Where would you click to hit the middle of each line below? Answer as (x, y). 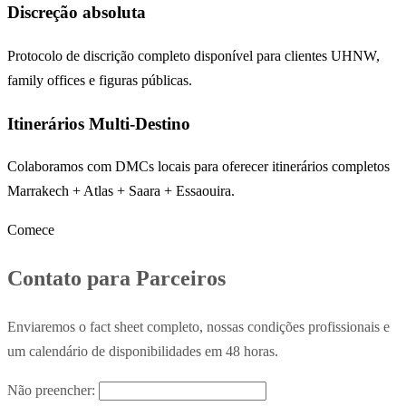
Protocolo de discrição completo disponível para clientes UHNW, (193, 55)
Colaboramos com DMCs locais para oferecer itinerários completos (198, 167)
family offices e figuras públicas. (100, 80)
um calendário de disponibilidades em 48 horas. (143, 352)
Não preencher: (53, 391)
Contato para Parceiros (116, 279)
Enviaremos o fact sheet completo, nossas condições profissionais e (198, 327)
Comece (31, 230)
